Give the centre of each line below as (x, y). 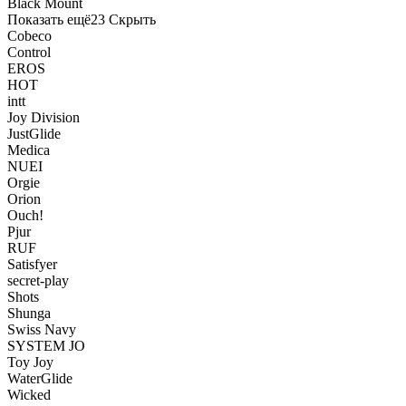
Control (29, 52)
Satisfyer (32, 264)
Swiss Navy (42, 329)
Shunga (29, 313)
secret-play (38, 280)
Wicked (29, 394)
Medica (29, 150)
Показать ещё (49, 19)
